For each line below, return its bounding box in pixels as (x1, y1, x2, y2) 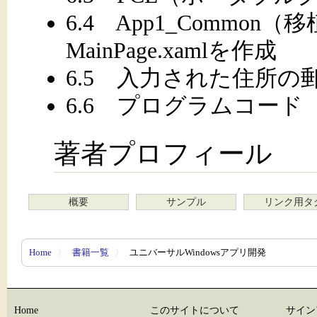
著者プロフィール (54, 138, 272, 168)
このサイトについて (149, 304, 239, 316)
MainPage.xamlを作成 (65, 37, 277, 63)
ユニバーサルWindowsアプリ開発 (127, 246, 266, 258)
